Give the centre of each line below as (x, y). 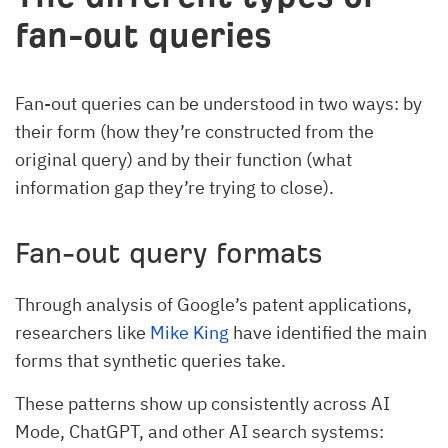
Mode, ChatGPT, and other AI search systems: (199, 432)
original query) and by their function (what (183, 160)
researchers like (82, 333)
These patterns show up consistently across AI (202, 404)
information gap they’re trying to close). (174, 188)
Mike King (189, 333)
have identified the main (328, 333)
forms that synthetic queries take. (150, 361)
